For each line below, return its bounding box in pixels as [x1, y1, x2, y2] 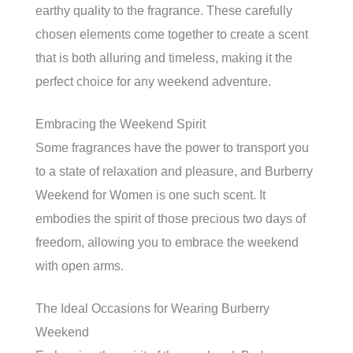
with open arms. [35, 259, 124, 273]
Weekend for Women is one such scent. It [35, 188, 266, 202]
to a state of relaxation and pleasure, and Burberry [35, 165, 313, 178]
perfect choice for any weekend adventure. [35, 75, 271, 88]
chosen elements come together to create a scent [35, 28, 308, 41]
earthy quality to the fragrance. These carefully [35, 4, 292, 17]
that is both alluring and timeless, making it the [35, 51, 292, 65]
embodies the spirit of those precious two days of [35, 212, 306, 225]
